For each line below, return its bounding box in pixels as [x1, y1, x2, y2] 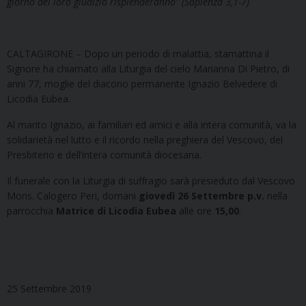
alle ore [176, 204, 214, 218]
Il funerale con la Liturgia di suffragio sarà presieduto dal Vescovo [7, 174, 295, 188]
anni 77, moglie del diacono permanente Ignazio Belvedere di [7, 77, 277, 91]
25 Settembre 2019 [7, 282, 92, 296]
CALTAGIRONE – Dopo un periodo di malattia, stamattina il [7, 47, 269, 61]
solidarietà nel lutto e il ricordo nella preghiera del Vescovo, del [7, 133, 283, 147]
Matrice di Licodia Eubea [56, 204, 176, 218]
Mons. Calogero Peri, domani [7, 189, 139, 203]
